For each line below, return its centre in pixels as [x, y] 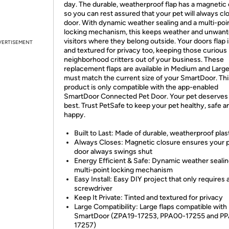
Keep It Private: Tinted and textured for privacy [148, 198]
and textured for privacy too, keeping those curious [145, 50]
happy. [75, 115]
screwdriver [93, 188]
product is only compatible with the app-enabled [141, 87]
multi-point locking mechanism [123, 170]
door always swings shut [113, 152]
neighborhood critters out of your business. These [144, 60]
